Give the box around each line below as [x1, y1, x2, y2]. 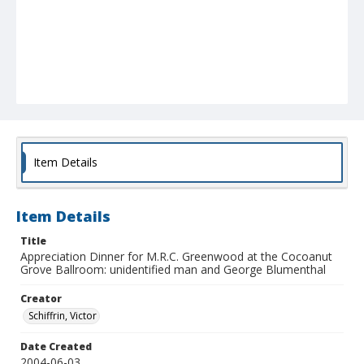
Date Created [20, 340, 92, 354]
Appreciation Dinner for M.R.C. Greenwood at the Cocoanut [20, 249, 332, 265]
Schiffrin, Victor [28, 309, 97, 323]
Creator [20, 292, 62, 306]
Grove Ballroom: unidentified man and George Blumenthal [20, 262, 326, 278]
